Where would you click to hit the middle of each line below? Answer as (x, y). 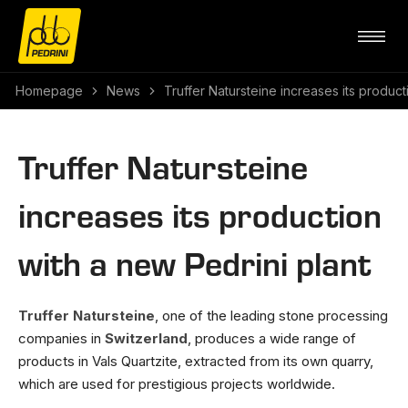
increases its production (200, 214)
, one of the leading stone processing (271, 316)
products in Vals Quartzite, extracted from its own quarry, (196, 361)
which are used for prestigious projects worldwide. (177, 384)
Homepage (49, 91)
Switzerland (146, 338)
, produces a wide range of (272, 338)
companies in (61, 338)
